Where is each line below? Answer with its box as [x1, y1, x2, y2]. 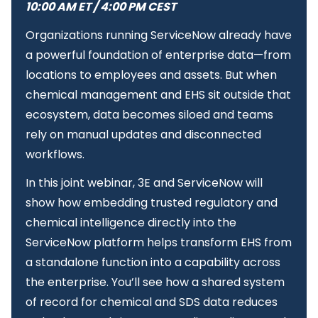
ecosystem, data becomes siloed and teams [26, 106, 273, 124]
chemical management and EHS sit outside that [26, 87, 291, 104]
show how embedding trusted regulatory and [26, 194, 278, 212]
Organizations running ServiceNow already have [26, 27, 292, 44]
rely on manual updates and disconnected [26, 126, 261, 143]
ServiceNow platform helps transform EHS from [26, 234, 292, 251]
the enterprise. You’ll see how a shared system [26, 274, 285, 291]
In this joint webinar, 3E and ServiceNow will [26, 175, 263, 192]
